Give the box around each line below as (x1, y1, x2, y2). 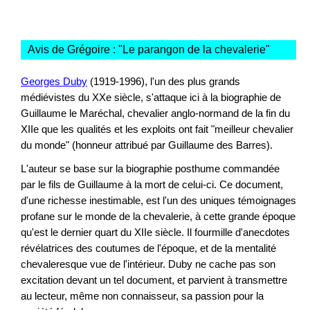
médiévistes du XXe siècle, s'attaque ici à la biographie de (21, 91, 281, 103)
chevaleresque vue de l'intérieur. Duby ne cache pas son (21, 258, 275, 271)
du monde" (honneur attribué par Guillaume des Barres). (21, 138, 273, 151)
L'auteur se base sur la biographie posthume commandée (21, 163, 280, 175)
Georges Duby (21, 75, 87, 87)
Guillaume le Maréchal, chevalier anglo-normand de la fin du (21, 107, 290, 119)
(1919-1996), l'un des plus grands (87, 75, 240, 87)
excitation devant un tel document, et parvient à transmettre (21, 274, 287, 286)
